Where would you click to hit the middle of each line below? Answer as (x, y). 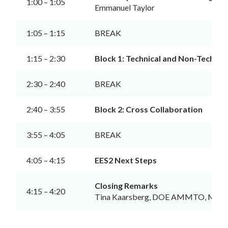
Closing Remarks (126, 185)
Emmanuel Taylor (125, 7)
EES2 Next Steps (126, 160)
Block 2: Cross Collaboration (149, 109)
